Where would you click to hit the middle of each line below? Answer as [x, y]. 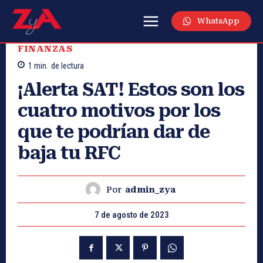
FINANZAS [45, 48]
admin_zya [150, 189]
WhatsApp [218, 21]
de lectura [68, 66]
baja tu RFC [69, 153]
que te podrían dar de [114, 132]
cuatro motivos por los [119, 111]
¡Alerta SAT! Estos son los [131, 90]
